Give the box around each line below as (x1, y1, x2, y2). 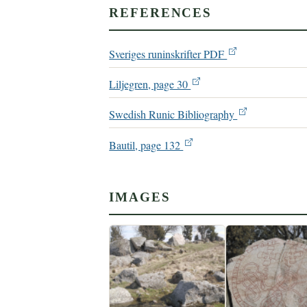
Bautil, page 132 (109, 137, 184, 153)
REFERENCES (109, 5, 212, 20)
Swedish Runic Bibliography (109, 107, 238, 123)
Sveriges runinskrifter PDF (109, 46, 228, 62)
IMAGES (109, 190, 171, 205)
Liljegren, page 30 (109, 77, 191, 93)
